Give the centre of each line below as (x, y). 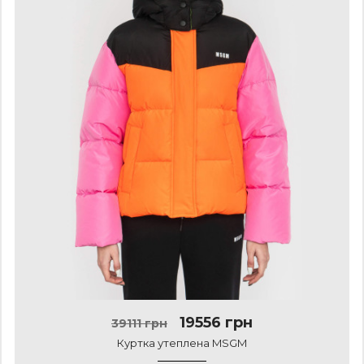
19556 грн (214, 323)
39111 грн (139, 323)
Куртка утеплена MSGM (182, 343)
